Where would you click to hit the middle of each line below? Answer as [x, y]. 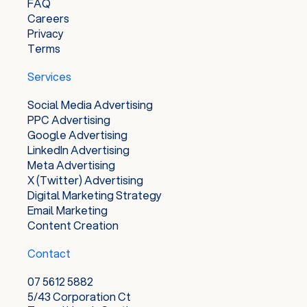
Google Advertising [77, 135]
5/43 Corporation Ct [79, 297]
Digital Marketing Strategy [95, 195]
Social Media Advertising [90, 105]
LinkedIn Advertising [78, 150]
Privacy [46, 34]
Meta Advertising [71, 165]
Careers [48, 19]
